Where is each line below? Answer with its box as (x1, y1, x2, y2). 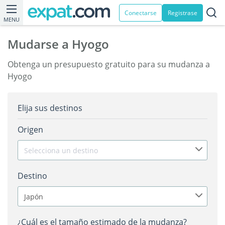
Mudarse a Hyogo (8, 36, 109, 52)
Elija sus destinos (18, 102, 82, 114)
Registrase (168, 8, 197, 17)
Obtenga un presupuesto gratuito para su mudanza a (8, 59, 210, 70)
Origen (18, 124, 43, 135)
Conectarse (125, 8, 157, 17)
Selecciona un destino (24, 146, 98, 155)
